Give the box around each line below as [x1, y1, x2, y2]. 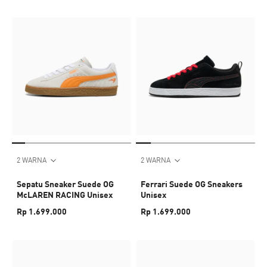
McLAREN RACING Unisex [17, 190, 113, 200]
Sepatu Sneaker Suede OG [17, 179, 114, 189]
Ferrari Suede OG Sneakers [141, 179, 243, 189]
